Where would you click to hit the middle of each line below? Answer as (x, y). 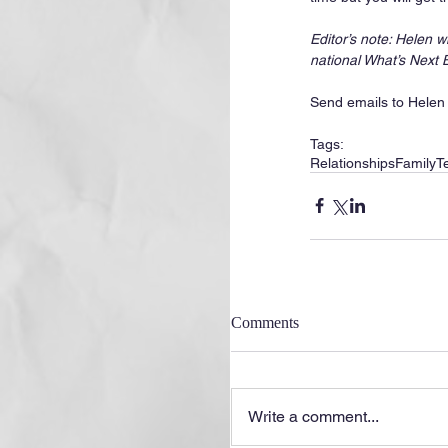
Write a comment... (313, 416)
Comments (265, 322)
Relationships (352, 162)
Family (415, 162)
